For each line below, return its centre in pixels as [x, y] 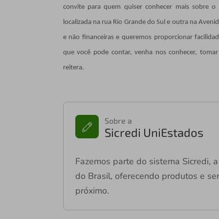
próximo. [92, 190]
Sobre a [118, 120]
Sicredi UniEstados [154, 132]
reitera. [73, 67]
